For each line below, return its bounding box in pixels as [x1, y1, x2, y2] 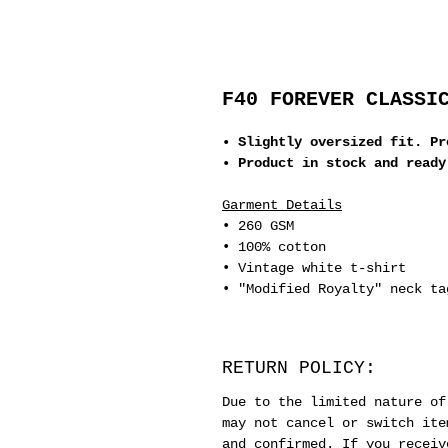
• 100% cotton [222, 239, 326, 256]
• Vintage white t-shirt [222, 260, 406, 277]
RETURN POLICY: [222, 358, 376, 379]
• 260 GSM [222, 218, 294, 235]
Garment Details [222, 197, 342, 214]
